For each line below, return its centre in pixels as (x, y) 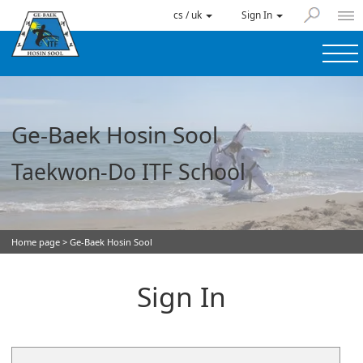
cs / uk (189, 15)
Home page (36, 241)
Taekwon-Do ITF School (128, 171)
